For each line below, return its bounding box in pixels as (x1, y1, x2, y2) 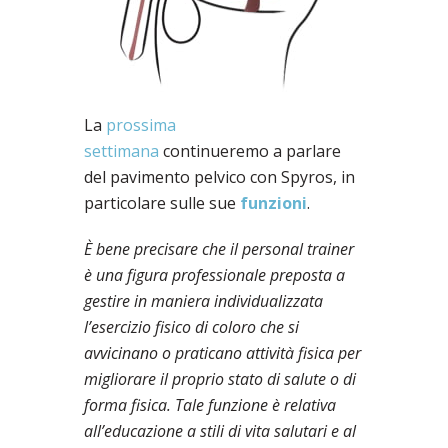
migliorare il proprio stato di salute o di (84, 367, 356, 390)
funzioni (240, 191, 307, 214)
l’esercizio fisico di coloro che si (84, 315, 299, 338)
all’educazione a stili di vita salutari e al (84, 419, 356, 442)
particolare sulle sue (84, 191, 240, 214)
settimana (84, 139, 159, 162)
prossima (106, 113, 176, 136)
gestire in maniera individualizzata (84, 289, 323, 312)
